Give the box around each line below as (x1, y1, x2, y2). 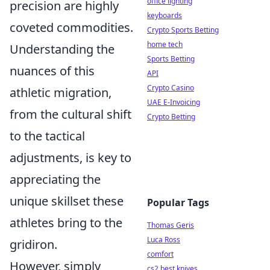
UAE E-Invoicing (147, 97, 200, 107)
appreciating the (10, 171, 101, 187)
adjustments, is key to (10, 149, 131, 166)
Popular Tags (147, 196, 209, 209)
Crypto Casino (147, 83, 194, 93)
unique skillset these (10, 193, 124, 209)
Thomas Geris (147, 220, 194, 230)
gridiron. (10, 236, 57, 253)
